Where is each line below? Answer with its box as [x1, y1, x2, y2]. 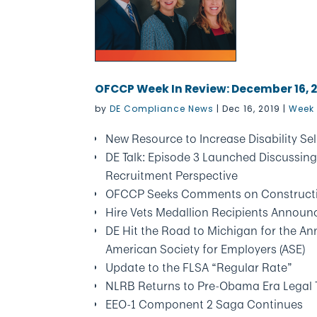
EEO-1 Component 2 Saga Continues [105, 296, 304, 313]
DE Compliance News [110, 103, 214, 115]
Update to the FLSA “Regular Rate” [105, 259, 293, 276]
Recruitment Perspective [105, 167, 238, 184]
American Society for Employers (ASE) [105, 241, 306, 258]
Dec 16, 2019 [222, 103, 281, 115]
